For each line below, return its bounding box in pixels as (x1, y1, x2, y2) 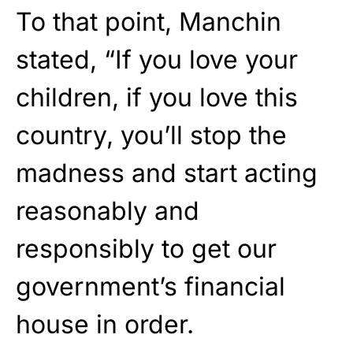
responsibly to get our (16, 233, 277, 265)
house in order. (16, 309, 194, 340)
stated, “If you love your (16, 44, 298, 76)
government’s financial (16, 271, 285, 303)
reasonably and (16, 195, 199, 227)
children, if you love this (16, 82, 298, 113)
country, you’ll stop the (16, 120, 287, 151)
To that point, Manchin (16, 6, 281, 38)
